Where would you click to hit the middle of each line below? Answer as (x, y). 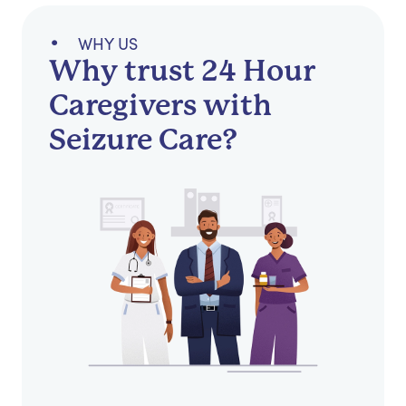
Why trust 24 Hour (182, 72)
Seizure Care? (143, 140)
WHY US (108, 44)
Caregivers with (160, 106)
